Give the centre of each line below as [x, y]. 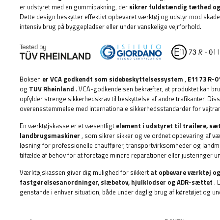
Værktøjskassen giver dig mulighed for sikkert [85, 172]
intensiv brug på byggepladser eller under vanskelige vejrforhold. [110, 27]
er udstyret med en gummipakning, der [74, 7]
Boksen [31, 79]
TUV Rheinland [52, 89]
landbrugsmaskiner [50, 135]
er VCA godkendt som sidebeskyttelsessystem [113, 79]
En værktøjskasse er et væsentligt [68, 125]
